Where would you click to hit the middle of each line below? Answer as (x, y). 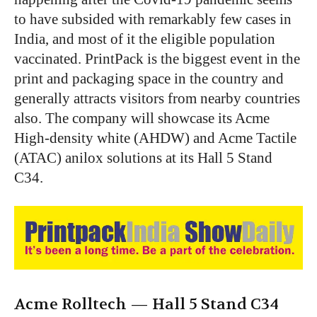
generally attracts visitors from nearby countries (157, 99)
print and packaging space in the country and (149, 79)
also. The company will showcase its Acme (142, 119)
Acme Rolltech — (83, 305)
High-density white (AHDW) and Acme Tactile (155, 138)
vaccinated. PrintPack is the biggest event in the (157, 59)
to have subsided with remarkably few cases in (153, 19)
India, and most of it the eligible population (145, 39)
